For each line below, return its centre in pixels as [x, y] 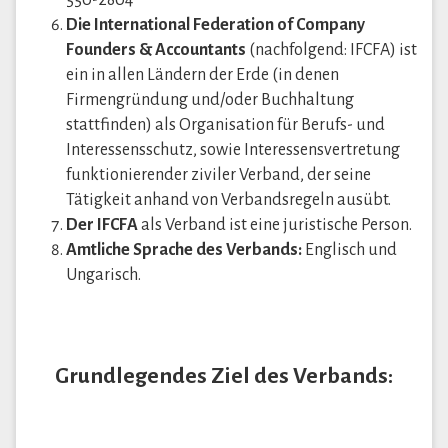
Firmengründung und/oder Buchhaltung [210, 100]
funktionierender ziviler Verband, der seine [218, 175]
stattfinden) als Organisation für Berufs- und [225, 125]
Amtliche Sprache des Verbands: [185, 250]
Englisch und [351, 250]
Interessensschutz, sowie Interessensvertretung [233, 150]
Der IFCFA [103, 225]
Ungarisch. [103, 275]
